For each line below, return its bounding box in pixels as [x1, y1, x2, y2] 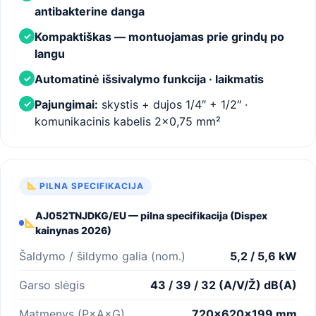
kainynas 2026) [35, 224, 111, 236]
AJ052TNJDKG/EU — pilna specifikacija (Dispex [35, 209, 267, 221]
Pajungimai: [35, 97, 98, 111]
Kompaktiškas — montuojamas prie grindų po [35, 29, 284, 44]
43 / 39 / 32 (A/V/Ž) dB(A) [150, 277, 297, 292]
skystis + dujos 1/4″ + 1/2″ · [98, 97, 248, 111]
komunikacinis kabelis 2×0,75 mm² [35, 114, 221, 128]
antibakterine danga [35, 4, 145, 18]
